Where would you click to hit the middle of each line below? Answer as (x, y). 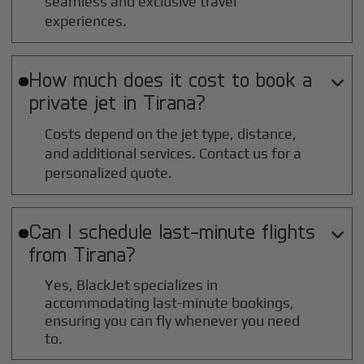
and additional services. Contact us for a (173, 154)
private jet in (85, 102)
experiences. (86, 21)
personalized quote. (109, 173)
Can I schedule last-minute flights (171, 231)
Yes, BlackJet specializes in (132, 285)
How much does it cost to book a (170, 79)
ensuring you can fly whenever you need (173, 321)
